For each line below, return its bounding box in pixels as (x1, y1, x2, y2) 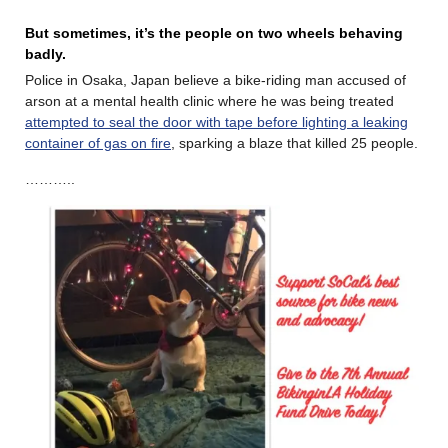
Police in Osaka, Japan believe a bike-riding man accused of (25, 71, 406, 88)
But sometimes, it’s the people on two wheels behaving (25, 24, 403, 41)
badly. (25, 45, 78, 62)
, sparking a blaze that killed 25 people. (171, 134, 418, 151)
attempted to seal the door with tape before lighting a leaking (25, 113, 408, 130)
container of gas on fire (25, 134, 171, 151)
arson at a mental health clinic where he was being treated (25, 92, 394, 109)
